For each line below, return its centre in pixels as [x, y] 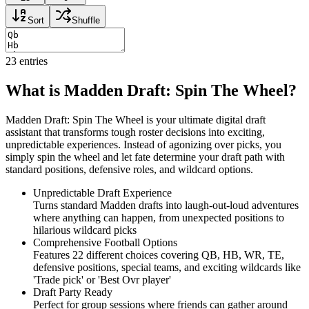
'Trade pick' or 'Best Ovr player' [102, 279]
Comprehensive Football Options [105, 242]
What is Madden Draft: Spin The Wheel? [151, 90]
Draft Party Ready [73, 292]
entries [32, 61]
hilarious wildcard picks [85, 230]
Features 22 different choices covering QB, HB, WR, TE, [159, 255]
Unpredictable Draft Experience [102, 192]
